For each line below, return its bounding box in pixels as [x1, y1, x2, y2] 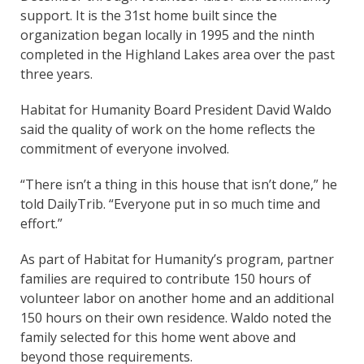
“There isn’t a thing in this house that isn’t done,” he [20, 175, 337, 193]
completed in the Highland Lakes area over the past [20, 45, 335, 63]
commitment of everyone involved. [20, 139, 229, 158]
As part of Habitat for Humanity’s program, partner [20, 249, 334, 268]
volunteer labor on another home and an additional [20, 288, 334, 307]
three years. [20, 64, 93, 83]
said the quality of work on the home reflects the [20, 119, 315, 138]
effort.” [20, 214, 63, 232]
